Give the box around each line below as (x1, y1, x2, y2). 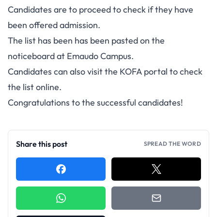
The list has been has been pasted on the (8, 35, 165, 46)
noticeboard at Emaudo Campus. (8, 50, 134, 62)
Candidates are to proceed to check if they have (8, 4, 193, 15)
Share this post (16, 139, 67, 149)
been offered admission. (8, 19, 100, 31)
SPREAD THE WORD (143, 140, 201, 147)
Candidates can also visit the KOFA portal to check (8, 66, 202, 77)
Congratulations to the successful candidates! (8, 97, 183, 108)
